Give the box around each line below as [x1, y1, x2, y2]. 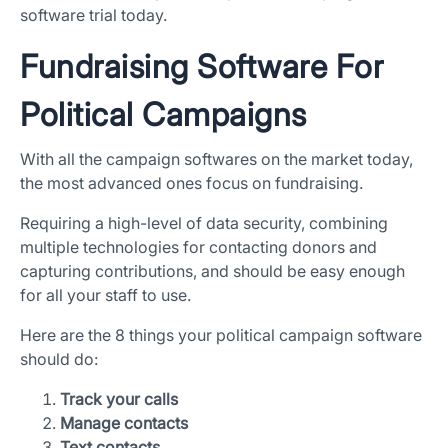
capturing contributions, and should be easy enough [20, 261, 405, 282]
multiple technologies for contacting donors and [20, 237, 377, 258]
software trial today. [20, 5, 167, 26]
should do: [20, 349, 98, 370]
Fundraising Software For [20, 47, 383, 87]
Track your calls [60, 389, 178, 410]
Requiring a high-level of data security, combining [20, 213, 388, 234]
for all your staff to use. [20, 285, 191, 306]
